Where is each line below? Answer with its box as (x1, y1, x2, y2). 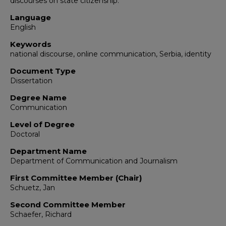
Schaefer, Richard (10, 210, 72, 219)
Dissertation (10, 76, 52, 85)
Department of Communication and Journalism (10, 156, 178, 165)
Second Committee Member (10, 200, 126, 209)
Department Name (10, 146, 87, 156)
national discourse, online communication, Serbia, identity (10, 49, 211, 59)
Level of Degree (10, 120, 75, 129)
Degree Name (10, 93, 67, 102)
